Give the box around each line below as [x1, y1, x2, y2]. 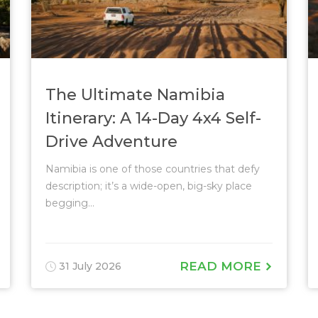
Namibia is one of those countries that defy [45, 163, 260, 175]
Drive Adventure [45, 132, 177, 151]
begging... [45, 197, 94, 209]
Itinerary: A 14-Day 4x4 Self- [45, 109, 261, 128]
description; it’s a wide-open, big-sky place [45, 180, 252, 192]
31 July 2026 [56, 259, 121, 273]
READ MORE [180, 258, 265, 273]
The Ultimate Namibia [45, 85, 225, 104]
